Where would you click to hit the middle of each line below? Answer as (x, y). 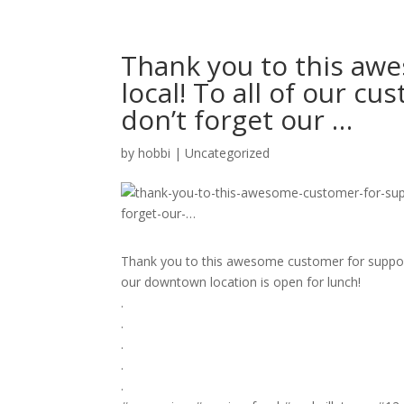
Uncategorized (228, 153)
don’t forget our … (237, 119)
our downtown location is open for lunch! (241, 282)
